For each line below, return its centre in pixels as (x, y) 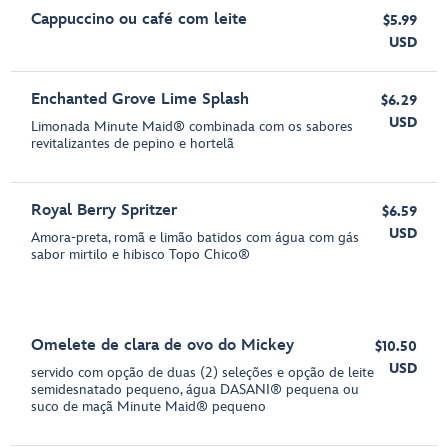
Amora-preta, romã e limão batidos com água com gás (195, 237)
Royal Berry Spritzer (104, 210)
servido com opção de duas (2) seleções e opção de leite (203, 372)
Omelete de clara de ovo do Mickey (163, 345)
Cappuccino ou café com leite (139, 19)
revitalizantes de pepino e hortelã (133, 143)
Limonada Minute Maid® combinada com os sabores (192, 126)
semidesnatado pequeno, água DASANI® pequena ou (195, 389)
